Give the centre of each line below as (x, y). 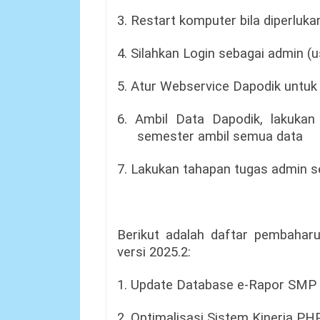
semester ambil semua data (220, 136)
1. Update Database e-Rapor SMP (217, 285)
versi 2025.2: (154, 252)
